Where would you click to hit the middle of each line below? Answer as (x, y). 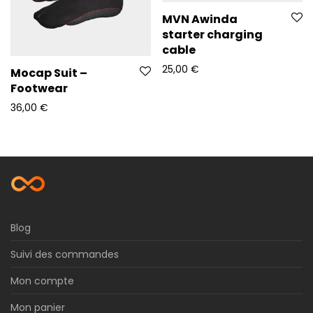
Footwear (39, 89)
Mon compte (42, 281)
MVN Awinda (200, 20)
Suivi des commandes (65, 254)
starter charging (212, 35)
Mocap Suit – (49, 73)
